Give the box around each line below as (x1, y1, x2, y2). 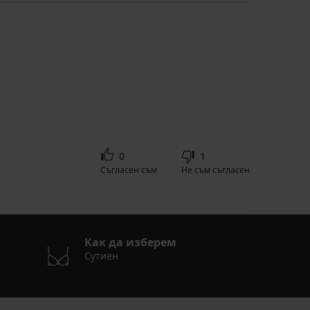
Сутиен (84, 249, 118, 263)
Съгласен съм (100, 164, 157, 176)
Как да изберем (84, 235, 176, 250)
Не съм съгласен (181, 164, 250, 176)
